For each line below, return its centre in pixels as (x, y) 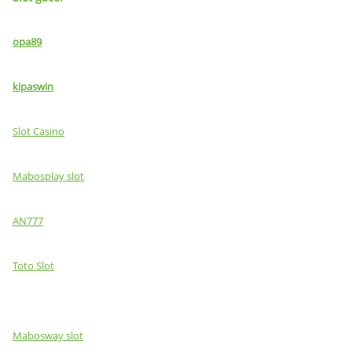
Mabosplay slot (48, 176)
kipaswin (33, 86)
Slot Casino (38, 131)
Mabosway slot (48, 335)
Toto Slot (33, 266)
